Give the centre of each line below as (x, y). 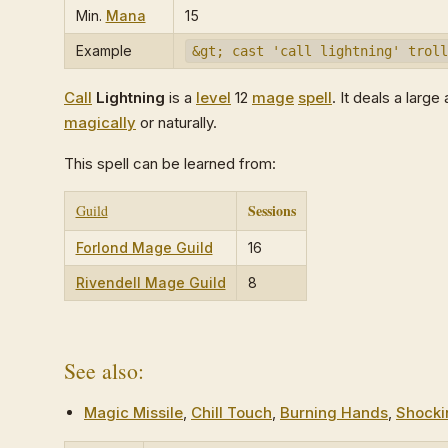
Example (103, 50)
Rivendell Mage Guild (150, 282)
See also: (104, 370)
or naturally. (176, 122)
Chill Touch (231, 412)
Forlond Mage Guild (144, 247)
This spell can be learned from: (170, 163)
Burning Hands (334, 412)
